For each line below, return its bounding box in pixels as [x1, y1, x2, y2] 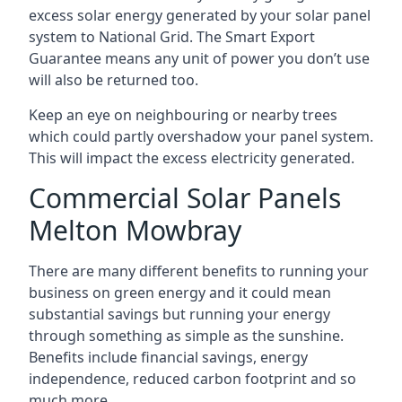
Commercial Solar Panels [29, 179, 341, 216]
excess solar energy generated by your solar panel [29, 5, 371, 25]
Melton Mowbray [29, 212, 241, 249]
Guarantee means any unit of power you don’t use [29, 48, 370, 68]
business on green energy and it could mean [29, 283, 331, 302]
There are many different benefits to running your [29, 261, 369, 281]
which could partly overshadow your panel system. [29, 127, 373, 146]
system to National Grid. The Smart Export [29, 27, 315, 47]
